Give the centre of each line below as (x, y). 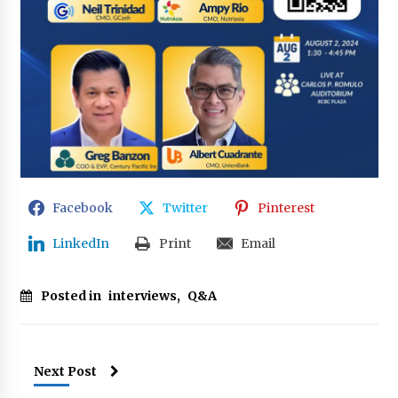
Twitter (185, 208)
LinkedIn (80, 244)
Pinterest (286, 208)
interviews (142, 296)
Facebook (82, 208)
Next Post (65, 372)
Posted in (72, 296)
